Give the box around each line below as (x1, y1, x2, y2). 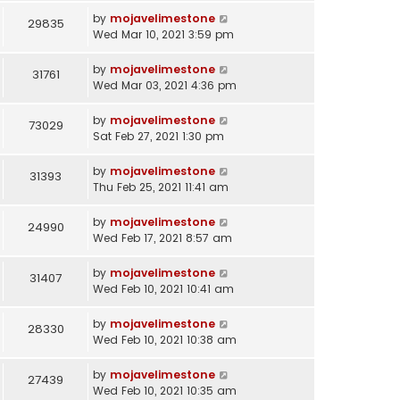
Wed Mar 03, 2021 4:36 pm (93, 77, 237, 93)
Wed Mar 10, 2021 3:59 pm (93, 26, 234, 42)
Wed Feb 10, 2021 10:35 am (93, 382, 237, 398)
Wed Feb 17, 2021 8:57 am (93, 229, 232, 246)
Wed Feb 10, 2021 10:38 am (93, 331, 237, 347)
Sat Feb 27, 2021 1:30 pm (93, 128, 224, 144)
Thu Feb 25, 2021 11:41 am (93, 179, 229, 195)
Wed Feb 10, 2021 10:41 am (93, 280, 234, 296)
